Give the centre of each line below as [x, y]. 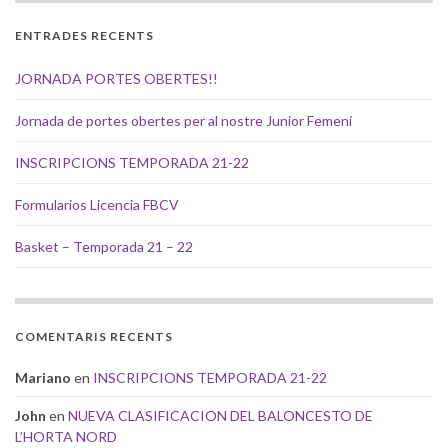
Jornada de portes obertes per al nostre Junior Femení [183, 120]
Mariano [43, 377]
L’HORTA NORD [66, 436]
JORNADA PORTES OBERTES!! [116, 78]
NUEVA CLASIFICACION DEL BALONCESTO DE [220, 415]
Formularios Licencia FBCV [97, 204]
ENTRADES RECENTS [84, 35]
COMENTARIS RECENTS [94, 336]
